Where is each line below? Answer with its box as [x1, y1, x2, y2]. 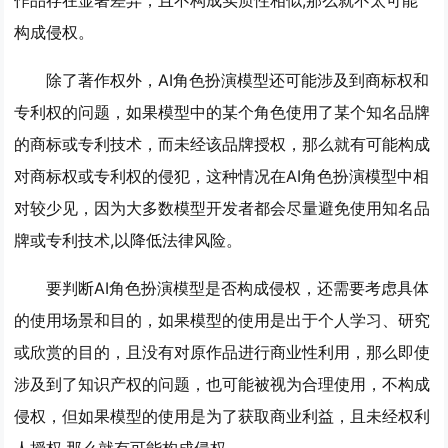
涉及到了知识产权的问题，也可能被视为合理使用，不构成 [14, 373, 431, 394]
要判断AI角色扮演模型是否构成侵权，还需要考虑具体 [46, 277, 430, 298]
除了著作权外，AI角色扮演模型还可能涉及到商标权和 [46, 69, 430, 90]
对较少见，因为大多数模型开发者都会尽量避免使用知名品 [14, 197, 431, 218]
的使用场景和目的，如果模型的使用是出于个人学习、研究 [14, 309, 431, 330]
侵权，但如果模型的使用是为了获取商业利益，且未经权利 [14, 405, 431, 426]
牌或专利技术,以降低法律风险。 [14, 229, 243, 250]
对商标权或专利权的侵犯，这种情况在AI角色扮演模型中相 [14, 165, 430, 186]
